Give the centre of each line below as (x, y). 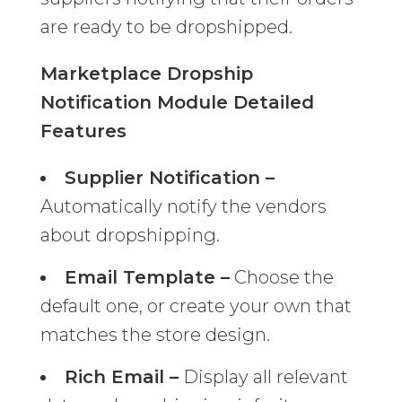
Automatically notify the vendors (183, 207)
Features (83, 131)
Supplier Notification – (169, 178)
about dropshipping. (130, 236)
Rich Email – (121, 377)
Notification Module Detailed (177, 103)
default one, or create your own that (196, 306)
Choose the (281, 278)
